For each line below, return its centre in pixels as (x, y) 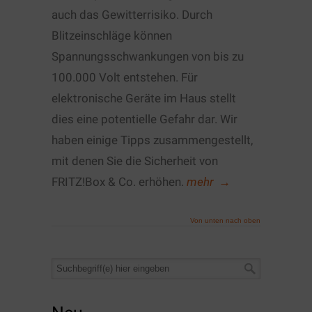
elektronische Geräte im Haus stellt (144, 99)
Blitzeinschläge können (112, 36)
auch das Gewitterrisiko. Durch (132, 15)
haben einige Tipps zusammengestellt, (152, 140)
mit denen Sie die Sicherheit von (135, 161)
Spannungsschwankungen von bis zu (148, 57)
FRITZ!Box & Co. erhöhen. (119, 182)
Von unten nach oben (225, 221)
